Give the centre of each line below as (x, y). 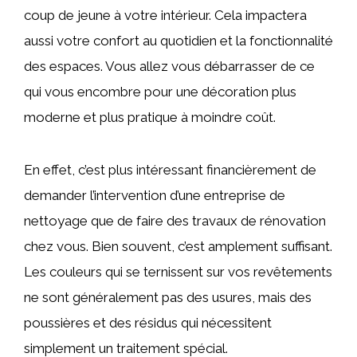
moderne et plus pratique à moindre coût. (151, 118)
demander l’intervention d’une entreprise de (155, 196)
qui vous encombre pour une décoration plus (160, 92)
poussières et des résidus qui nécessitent (148, 323)
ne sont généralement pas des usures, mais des (168, 298)
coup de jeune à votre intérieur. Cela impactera (165, 16)
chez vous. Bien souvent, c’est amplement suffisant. (178, 247)
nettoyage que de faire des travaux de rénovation (175, 221)
